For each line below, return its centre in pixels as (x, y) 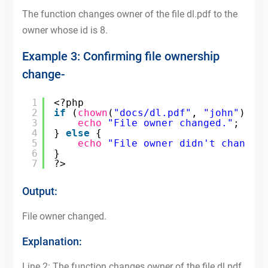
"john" (221, 113)
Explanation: (52, 241)
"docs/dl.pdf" (152, 113)
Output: (39, 191)
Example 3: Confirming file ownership (121, 56)
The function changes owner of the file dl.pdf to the (130, 14)
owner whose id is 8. (65, 30)
